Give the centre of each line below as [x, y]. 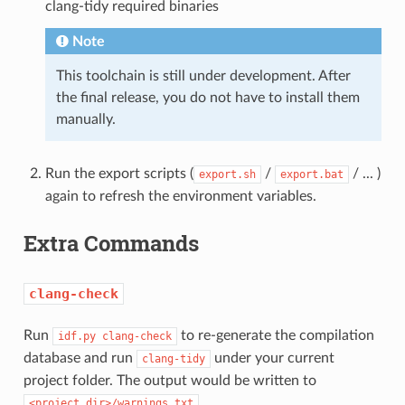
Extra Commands [111, 243]
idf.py [76, 336]
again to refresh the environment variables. [180, 196]
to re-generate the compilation [275, 335]
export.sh [227, 174]
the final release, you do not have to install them [207, 97]
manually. [85, 119]
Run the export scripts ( [119, 173]
